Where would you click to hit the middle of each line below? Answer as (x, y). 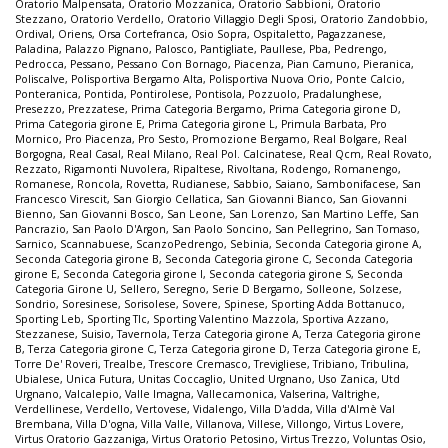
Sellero (138, 288)
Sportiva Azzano (344, 318)
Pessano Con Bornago (172, 63)
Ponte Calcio (369, 78)
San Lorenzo (262, 213)
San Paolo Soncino (220, 228)
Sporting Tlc (117, 318)
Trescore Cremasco (198, 363)
